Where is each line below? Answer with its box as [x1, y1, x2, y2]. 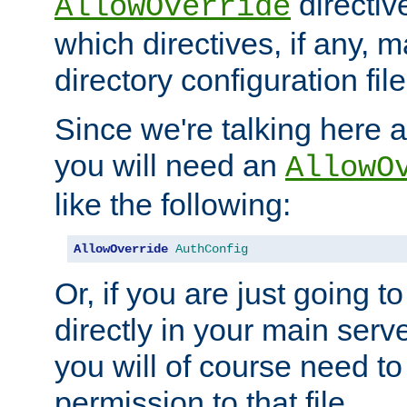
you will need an [55, 148, 285, 184]
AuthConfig [175, 242, 248, 257]
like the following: [55, 187, 291, 223]
